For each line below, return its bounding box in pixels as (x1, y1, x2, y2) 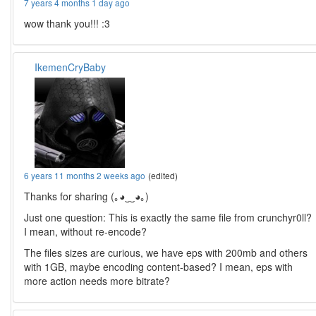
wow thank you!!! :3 (24, 16, 111, 31)
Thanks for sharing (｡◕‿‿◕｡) (24, 189, 150, 204)
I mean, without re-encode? (24, 224, 147, 239)
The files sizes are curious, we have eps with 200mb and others (24, 245, 308, 260)
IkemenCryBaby (35, 60, 107, 75)
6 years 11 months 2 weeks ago (24, 169, 146, 182)
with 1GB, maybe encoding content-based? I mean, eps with (24, 260, 293, 274)
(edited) (148, 169, 178, 182)
